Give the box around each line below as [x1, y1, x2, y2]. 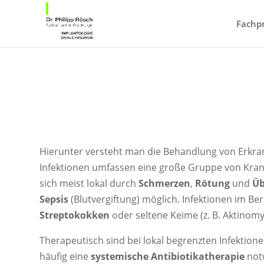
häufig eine [39, 249, 91, 263]
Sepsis [39, 192, 69, 206]
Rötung [195, 176, 230, 190]
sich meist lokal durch [39, 176, 139, 190]
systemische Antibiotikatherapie [91, 249, 245, 263]
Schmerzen [138, 176, 191, 190]
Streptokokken [39, 208, 110, 222]
